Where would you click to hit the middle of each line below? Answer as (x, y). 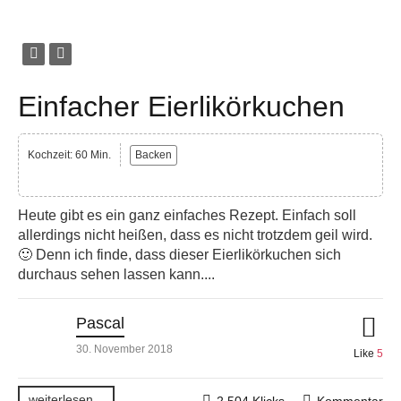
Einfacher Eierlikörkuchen (181, 107)
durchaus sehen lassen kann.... (116, 274)
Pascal (100, 323)
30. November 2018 (124, 349)
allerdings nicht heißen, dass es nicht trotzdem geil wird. (195, 235)
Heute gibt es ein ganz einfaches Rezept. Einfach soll (187, 215)
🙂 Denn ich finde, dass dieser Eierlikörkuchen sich (179, 254)
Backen (154, 155)
